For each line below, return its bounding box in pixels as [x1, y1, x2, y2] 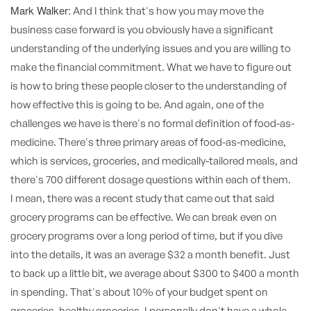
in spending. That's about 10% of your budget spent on [10, 285, 268, 299]
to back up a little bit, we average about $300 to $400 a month [10, 267, 299, 280]
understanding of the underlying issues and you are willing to [10, 42, 291, 55]
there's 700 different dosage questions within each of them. [10, 173, 291, 186]
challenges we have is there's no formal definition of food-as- [10, 117, 294, 130]
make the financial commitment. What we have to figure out [10, 60, 292, 74]
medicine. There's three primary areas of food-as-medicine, [10, 135, 286, 149]
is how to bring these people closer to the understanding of [10, 79, 287, 92]
